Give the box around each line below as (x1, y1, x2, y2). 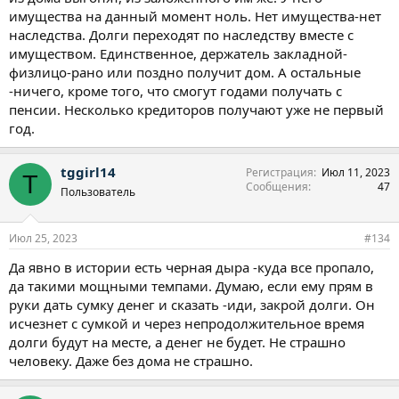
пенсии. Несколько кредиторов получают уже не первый (9, 101, 384, 119)
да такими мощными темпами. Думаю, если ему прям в (9, 276, 373, 295)
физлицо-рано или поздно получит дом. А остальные (9, 63, 361, 82)
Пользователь (61, 184, 135, 200)
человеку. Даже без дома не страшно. (9, 351, 253, 370)
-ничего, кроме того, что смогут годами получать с (9, 82, 342, 101)
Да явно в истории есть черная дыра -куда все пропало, (9, 257, 374, 276)
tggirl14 (61, 163, 116, 182)
